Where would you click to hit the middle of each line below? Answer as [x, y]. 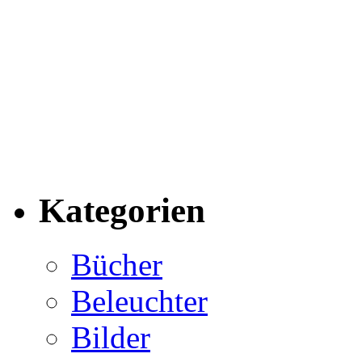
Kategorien [122, 211]
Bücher [117, 265]
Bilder [111, 338]
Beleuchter [139, 301]
